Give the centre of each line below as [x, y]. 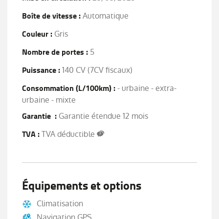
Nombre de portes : [55, 52]
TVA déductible [69, 134]
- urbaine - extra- [146, 88]
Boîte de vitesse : [51, 16]
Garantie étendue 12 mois [102, 116]
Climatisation [60, 204]
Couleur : [37, 34]
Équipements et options [82, 186]
